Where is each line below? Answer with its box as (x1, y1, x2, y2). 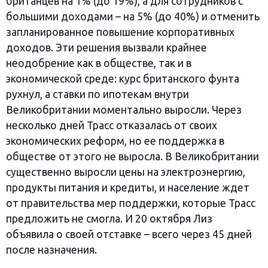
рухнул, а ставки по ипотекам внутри (6, 88, 189, 100)
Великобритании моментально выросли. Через (6, 103, 242, 115)
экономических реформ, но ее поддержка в (6, 135, 224, 147)
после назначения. (6, 243, 97, 255)
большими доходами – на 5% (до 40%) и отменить (6, 10, 260, 22)
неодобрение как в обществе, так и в (6, 57, 191, 69)
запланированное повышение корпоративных (6, 26, 234, 38)
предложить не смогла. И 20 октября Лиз (6, 212, 212, 224)
